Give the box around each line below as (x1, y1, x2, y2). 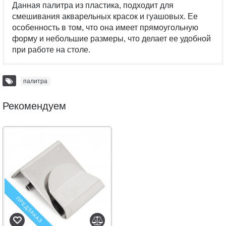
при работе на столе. (12, 45, 92, 54)
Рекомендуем (3, 100, 66, 111)
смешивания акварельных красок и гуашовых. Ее (12, 12, 198, 21)
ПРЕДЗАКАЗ (15, 195, 44, 224)
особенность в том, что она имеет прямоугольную (12, 23, 198, 32)
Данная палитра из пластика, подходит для (12, 1, 174, 10)
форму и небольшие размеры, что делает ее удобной (12, 34, 211, 43)
